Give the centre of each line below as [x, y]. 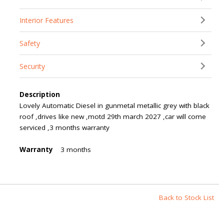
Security [32, 66]
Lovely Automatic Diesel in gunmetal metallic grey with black [115, 105]
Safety [30, 43]
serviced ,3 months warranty [65, 127]
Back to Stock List [186, 197]
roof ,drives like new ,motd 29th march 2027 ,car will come [113, 116]
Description [40, 94]
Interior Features [47, 20]
